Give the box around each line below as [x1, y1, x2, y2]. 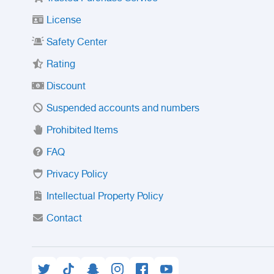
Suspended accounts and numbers [46, 103, 199, 115]
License [46, 15, 81, 27]
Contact [46, 213, 82, 225]
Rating [46, 59, 75, 71]
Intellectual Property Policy [46, 191, 163, 203]
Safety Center [46, 37, 107, 49]
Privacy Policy [46, 169, 108, 181]
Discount [46, 81, 86, 93]
